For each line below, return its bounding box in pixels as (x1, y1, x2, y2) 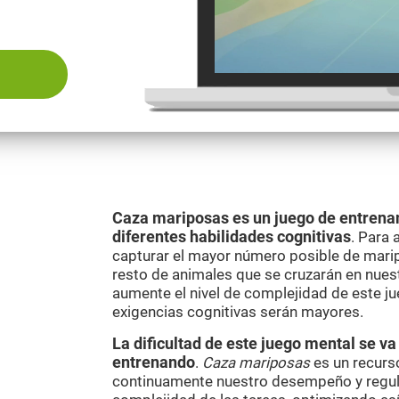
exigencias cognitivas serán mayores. (112, 303, 363, 321)
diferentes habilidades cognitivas (112, 228, 351, 246)
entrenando (112, 354, 195, 371)
